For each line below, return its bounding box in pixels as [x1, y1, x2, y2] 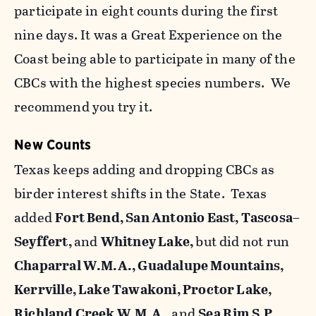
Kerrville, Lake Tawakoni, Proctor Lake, [14, 279, 272, 300]
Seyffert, [14, 231, 74, 253]
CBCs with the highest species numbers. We [14, 73, 291, 94]
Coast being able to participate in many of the [14, 49, 296, 70]
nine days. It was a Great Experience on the [14, 25, 283, 46]
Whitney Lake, [100, 231, 196, 253]
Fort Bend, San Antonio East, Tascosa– [55, 207, 300, 229]
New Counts [14, 136, 92, 154]
